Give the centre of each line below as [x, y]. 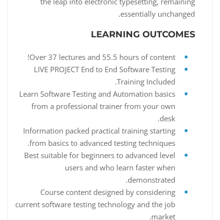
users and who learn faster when [120, 168]
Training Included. [146, 82]
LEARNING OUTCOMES [143, 34]
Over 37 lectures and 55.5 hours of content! [102, 57]
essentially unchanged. [158, 14]
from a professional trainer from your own [103, 106]
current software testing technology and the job [95, 205]
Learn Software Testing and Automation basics [97, 94]
